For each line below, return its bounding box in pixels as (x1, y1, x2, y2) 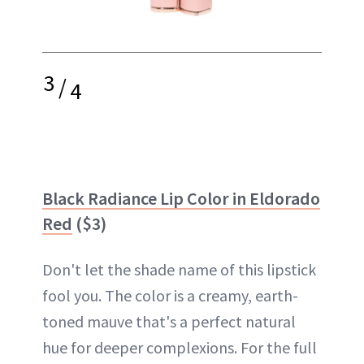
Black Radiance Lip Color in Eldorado (42, 186, 320, 210)
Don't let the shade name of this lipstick (42, 258, 316, 279)
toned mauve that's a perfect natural (42, 310, 296, 331)
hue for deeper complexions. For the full (42, 336, 317, 357)
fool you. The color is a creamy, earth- (42, 284, 298, 305)
